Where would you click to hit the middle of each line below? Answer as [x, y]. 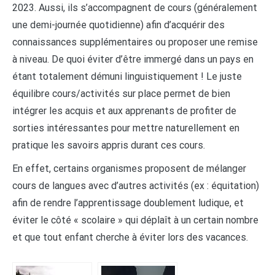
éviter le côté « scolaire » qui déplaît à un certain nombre [135, 220]
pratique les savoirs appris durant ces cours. [109, 145]
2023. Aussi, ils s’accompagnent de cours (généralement [135, 8]
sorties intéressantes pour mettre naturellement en [126, 128]
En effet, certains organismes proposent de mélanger [129, 169]
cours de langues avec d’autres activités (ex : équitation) [136, 186]
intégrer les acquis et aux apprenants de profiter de [124, 111]
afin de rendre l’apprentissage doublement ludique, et [128, 203]
